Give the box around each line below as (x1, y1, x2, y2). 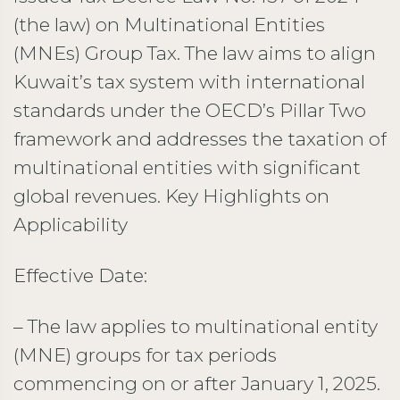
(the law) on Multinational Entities (13, 12, 325, 36)
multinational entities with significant (13, 155, 361, 179)
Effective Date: (13, 263, 147, 287)
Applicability (13, 212, 128, 236)
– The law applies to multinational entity (13, 314, 378, 337)
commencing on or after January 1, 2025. (13, 371, 380, 395)
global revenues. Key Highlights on (13, 184, 329, 207)
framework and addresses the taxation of (13, 127, 387, 150)
